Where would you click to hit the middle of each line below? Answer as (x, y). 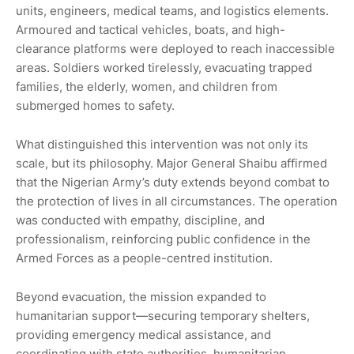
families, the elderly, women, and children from (147, 87)
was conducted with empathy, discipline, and (140, 220)
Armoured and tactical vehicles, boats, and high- (151, 30)
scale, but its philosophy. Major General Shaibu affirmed (171, 163)
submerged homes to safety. (95, 105)
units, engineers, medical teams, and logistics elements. (172, 11)
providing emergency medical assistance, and (143, 335)
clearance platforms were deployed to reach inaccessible (175, 49)
